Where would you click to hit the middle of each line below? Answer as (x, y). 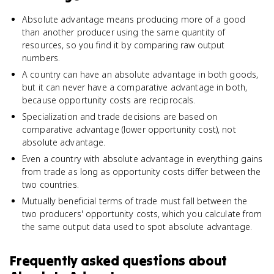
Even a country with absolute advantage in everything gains (143, 159)
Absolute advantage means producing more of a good (134, 19)
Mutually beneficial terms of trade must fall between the (135, 201)
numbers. (41, 58)
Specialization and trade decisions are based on (120, 117)
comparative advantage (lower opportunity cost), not (129, 129)
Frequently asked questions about (119, 261)
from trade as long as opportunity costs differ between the (142, 172)
